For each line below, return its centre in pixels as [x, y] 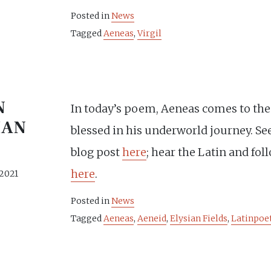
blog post [97, 152]
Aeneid [152, 218]
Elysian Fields [199, 218]
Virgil [150, 33]
